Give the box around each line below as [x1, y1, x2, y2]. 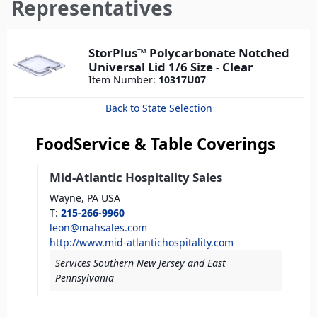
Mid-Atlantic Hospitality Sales [50, 169, 222, 186]
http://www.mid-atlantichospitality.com [50, 236, 234, 250]
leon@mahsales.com [50, 221, 147, 235]
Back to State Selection [105, 101, 212, 115]
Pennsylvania [55, 271, 114, 285]
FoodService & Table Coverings [35, 133, 275, 156]
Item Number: [88, 73, 158, 87]
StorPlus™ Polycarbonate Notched [88, 45, 289, 62]
